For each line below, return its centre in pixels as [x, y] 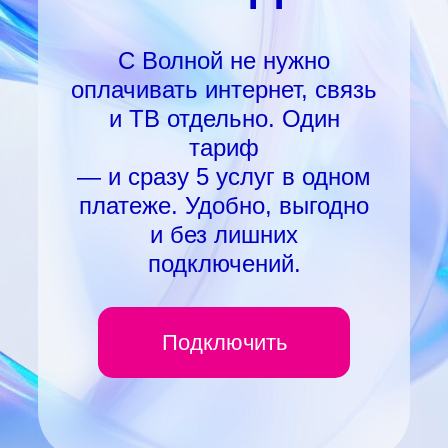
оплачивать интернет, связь [224, 89]
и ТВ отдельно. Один [224, 118]
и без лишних [224, 234]
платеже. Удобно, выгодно [224, 205]
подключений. [224, 263]
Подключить [224, 342]
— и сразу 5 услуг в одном [224, 176]
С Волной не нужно [224, 60]
